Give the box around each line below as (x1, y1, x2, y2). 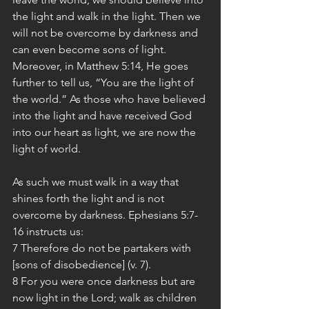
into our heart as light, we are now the (12, 126, 199, 139)
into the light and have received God (12, 109, 195, 122)
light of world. (12, 142, 81, 155)
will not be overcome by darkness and (12, 26, 201, 39)
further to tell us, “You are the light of (12, 76, 197, 89)
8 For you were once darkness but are (12, 275, 198, 288)
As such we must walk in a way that (12, 175, 181, 188)
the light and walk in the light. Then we (12, 10, 203, 23)
